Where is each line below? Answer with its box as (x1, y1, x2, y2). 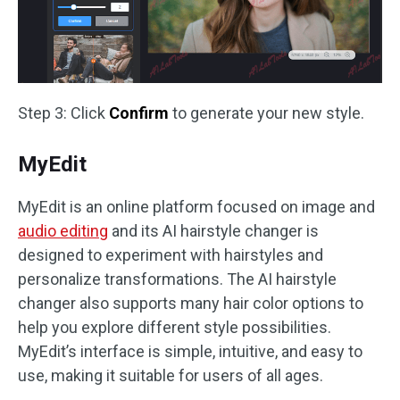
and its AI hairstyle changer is (108, 221, 319, 240)
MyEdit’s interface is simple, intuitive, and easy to (18, 341, 362, 361)
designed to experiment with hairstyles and (18, 245, 323, 264)
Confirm (109, 103, 169, 122)
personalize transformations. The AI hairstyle (18, 269, 337, 288)
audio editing (18, 221, 108, 240)
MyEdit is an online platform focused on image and (18, 196, 375, 216)
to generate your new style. (169, 103, 364, 122)
